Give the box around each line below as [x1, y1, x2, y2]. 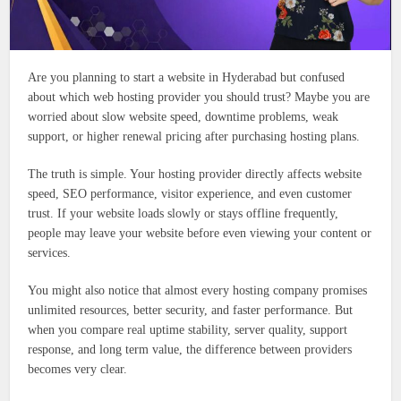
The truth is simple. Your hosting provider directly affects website [28, 167, 363, 182]
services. [28, 246, 72, 260]
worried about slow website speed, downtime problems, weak [28, 110, 339, 124]
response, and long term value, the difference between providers [28, 343, 353, 357]
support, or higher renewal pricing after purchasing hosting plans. [28, 130, 361, 144]
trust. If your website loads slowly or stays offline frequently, [28, 207, 339, 221]
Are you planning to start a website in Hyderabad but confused [28, 71, 346, 85]
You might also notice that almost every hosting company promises [28, 284, 368, 298]
